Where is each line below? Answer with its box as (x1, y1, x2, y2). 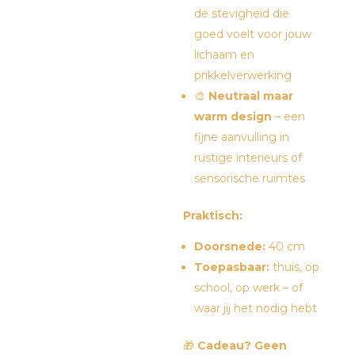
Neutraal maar (208, 89, 294, 103)
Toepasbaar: (194, 260, 270, 274)
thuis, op (269, 260, 320, 274)
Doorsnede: (194, 239, 266, 254)
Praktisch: (183, 208, 243, 223)
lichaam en (194, 48, 255, 62)
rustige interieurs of (194, 151, 303, 165)
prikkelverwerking (194, 68, 292, 82)
